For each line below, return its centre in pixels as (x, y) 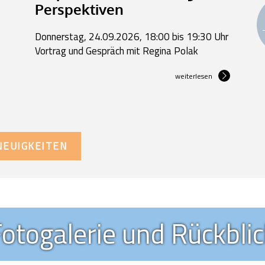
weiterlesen (194, 76)
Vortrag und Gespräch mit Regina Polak (117, 51)
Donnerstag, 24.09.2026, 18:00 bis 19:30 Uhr (132, 36)
